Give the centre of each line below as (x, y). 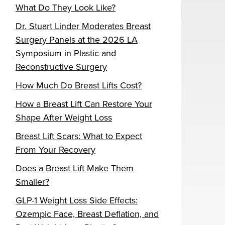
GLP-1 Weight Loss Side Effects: (77, 201)
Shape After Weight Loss (64, 118)
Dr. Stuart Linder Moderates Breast (83, 26)
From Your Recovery (55, 150)
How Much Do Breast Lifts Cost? (79, 86)
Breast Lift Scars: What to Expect (79, 136)
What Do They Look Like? (66, 8)
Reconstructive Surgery (61, 67)
